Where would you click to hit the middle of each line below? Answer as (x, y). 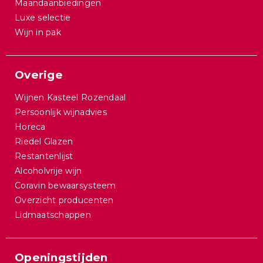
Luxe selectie (43, 18)
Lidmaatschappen (53, 215)
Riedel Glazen (44, 142)
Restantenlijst (44, 156)
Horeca (30, 127)
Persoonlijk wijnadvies (61, 112)
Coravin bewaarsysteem (65, 186)
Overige (39, 75)
